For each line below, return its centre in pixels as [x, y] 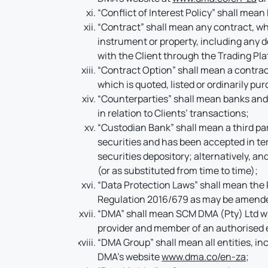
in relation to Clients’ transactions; [173, 113]
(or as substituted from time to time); [178, 170]
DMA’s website [130, 257]
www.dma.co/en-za [204, 257]
